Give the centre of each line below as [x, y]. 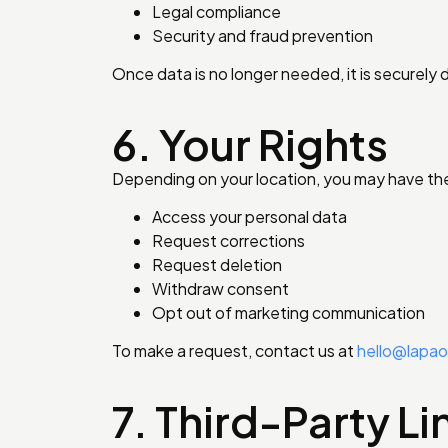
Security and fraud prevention [262, 35]
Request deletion [217, 264]
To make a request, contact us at [234, 351]
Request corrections [228, 240]
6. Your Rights [250, 143]
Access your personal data [249, 216]
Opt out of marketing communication [288, 312]
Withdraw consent [220, 288]
